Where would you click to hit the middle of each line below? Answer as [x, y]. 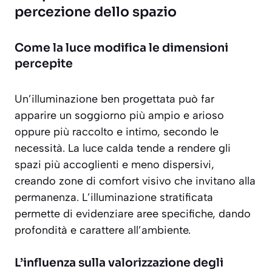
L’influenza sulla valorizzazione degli [119, 263]
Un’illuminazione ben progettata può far [114, 99]
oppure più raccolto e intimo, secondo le [117, 132]
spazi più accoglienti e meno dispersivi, [114, 165]
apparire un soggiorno [72, 116]
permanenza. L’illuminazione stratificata [114, 198]
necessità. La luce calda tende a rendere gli [123, 148]
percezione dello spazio [96, 12]
